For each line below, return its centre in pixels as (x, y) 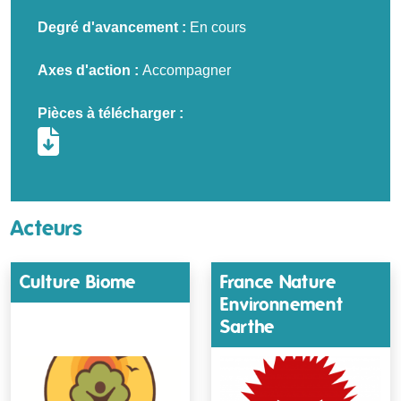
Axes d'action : (90, 70)
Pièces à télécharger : (111, 113)
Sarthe (247, 326)
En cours (218, 27)
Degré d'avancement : (114, 27)
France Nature (278, 282)
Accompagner (187, 70)
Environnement (282, 304)
